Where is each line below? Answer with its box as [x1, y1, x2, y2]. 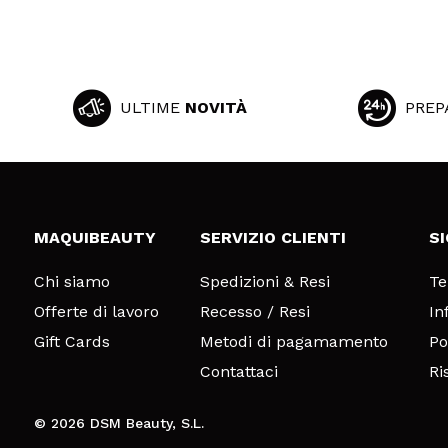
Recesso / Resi [199, 302, 310, 321]
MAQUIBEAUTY [33, 228, 156, 247]
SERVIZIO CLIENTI [199, 228, 346, 247]
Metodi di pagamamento [199, 332, 388, 351]
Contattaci [199, 362, 278, 381]
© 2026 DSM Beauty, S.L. [33, 415, 204, 431]
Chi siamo [33, 272, 110, 291]
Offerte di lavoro [33, 302, 159, 321]
